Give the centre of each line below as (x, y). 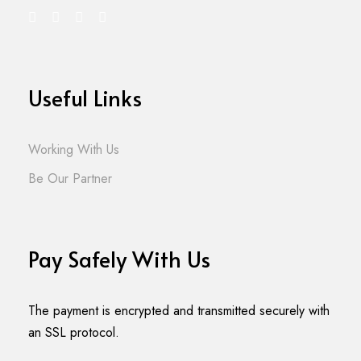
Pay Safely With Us (119, 259)
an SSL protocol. (74, 333)
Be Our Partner (70, 179)
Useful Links (85, 98)
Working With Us (74, 150)
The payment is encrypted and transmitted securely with (179, 311)
